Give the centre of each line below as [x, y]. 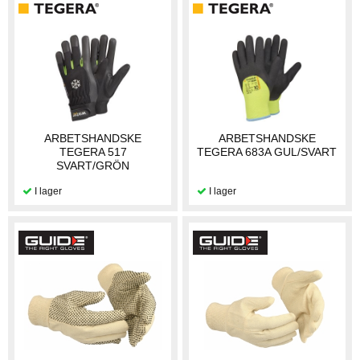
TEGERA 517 [93, 152]
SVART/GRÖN [93, 166]
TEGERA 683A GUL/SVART [267, 152]
